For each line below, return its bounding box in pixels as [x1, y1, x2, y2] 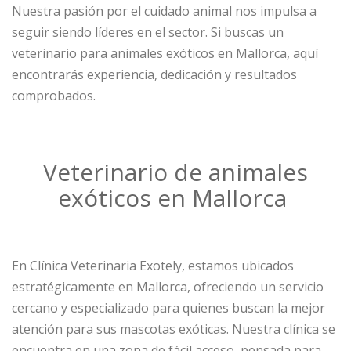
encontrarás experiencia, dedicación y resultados [12, 66, 297, 83]
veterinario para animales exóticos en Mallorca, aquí [12, 45, 318, 62]
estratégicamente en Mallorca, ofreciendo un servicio [12, 278, 324, 295]
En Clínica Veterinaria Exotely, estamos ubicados [12, 257, 294, 274]
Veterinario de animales [43, 156, 308, 188]
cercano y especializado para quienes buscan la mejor [12, 299, 325, 317]
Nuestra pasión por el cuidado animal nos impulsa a [12, 2, 317, 20]
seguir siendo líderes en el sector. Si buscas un [12, 24, 284, 41]
